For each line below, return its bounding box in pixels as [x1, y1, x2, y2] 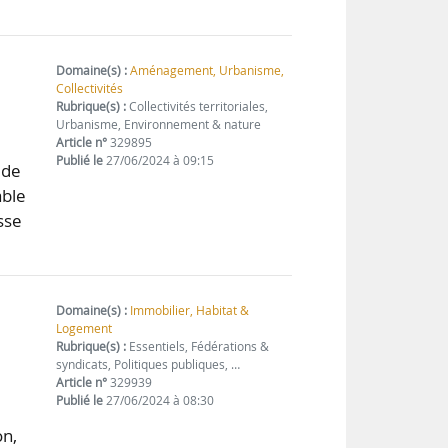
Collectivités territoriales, [126, 97, 269, 115]
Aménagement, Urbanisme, [130, 61, 285, 79]
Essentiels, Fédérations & [126, 337, 270, 355]
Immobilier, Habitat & [130, 301, 250, 319]
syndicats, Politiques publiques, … [56, 355, 241, 373]
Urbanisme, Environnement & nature [56, 115, 262, 133]
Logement [56, 319, 113, 337]
